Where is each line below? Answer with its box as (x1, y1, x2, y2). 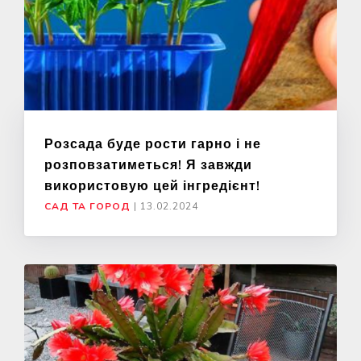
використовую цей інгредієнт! (44, 176, 260, 193)
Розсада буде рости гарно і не (44, 135, 261, 151)
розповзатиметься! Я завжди (44, 156, 252, 172)
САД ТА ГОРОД (44, 199, 131, 213)
